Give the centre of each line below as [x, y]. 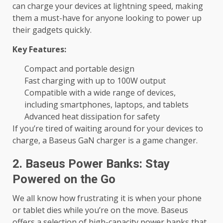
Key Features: [39, 50]
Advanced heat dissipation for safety [92, 117]
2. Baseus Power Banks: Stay [91, 164]
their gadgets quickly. [52, 30]
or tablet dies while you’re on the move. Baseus [100, 210]
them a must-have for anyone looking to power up [107, 18]
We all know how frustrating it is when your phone [107, 198]
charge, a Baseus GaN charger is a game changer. [105, 141]
